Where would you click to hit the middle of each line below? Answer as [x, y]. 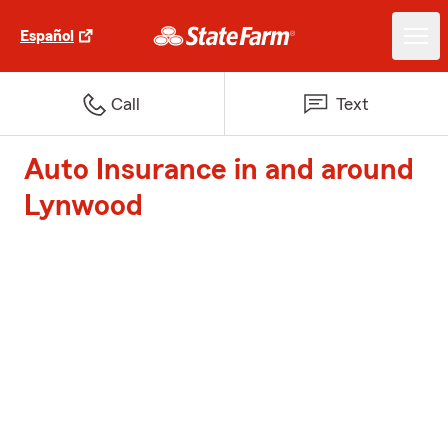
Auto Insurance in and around [219, 170]
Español [47, 36]
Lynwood [83, 206]
